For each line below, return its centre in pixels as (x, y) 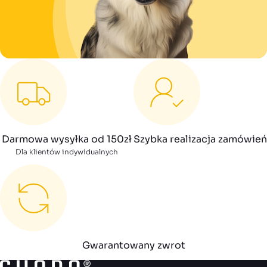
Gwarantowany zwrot (133, 245)
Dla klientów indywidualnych (67, 151)
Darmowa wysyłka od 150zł (67, 139)
